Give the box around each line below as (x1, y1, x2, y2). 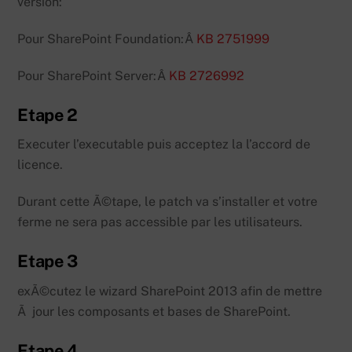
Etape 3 (17, 250, 78, 271)
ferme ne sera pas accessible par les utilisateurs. (17, 214, 303, 230)
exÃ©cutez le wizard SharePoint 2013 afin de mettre (17, 283, 323, 299)
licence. (17, 157, 64, 173)
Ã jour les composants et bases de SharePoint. (17, 303, 291, 319)
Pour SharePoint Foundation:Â (17, 31, 197, 46)
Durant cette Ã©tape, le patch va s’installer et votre (17, 194, 318, 210)
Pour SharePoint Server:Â (17, 68, 170, 83)
